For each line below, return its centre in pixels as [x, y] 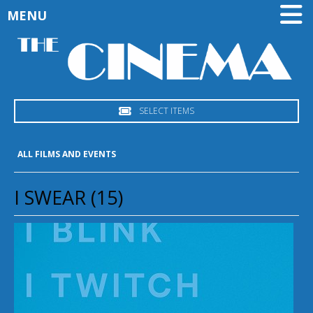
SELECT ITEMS [167, 111]
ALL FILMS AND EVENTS [67, 154]
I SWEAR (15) [68, 198]
